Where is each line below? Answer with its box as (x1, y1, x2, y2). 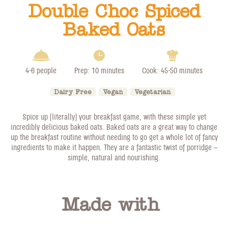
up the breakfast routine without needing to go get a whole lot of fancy (10, 132, 218, 141)
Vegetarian (134, 89, 171, 95)
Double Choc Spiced (28, 3, 200, 21)
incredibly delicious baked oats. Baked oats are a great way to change (11, 122, 217, 131)
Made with (61, 195, 159, 214)
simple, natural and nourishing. (68, 152, 160, 162)
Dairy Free (54, 89, 92, 95)
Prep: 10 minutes (74, 65, 124, 75)
